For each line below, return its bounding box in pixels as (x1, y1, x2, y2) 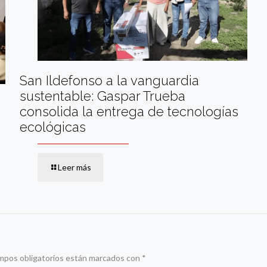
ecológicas (19, 119, 86, 135)
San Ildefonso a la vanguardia (19, 72, 199, 88)
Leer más (57, 162, 91, 172)
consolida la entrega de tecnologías (19, 103, 238, 119)
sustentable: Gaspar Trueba (19, 88, 185, 104)
